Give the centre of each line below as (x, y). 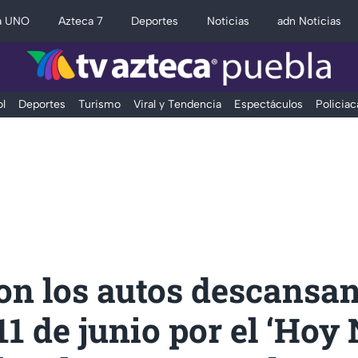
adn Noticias (310, 21)
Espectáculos (268, 104)
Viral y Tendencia (177, 104)
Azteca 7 (80, 21)
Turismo (99, 104)
